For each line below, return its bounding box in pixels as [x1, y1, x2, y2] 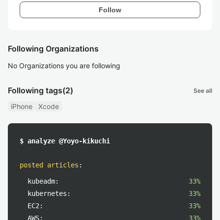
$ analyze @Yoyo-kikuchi [20, 137, 110, 145]
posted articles [20, 161, 79, 169]
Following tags [8, 85, 62, 95]
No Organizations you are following [8, 61, 120, 70]
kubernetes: [27, 190, 71, 197]
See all [193, 86, 212, 94]
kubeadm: [27, 177, 59, 185]
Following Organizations [8, 44, 99, 54]
